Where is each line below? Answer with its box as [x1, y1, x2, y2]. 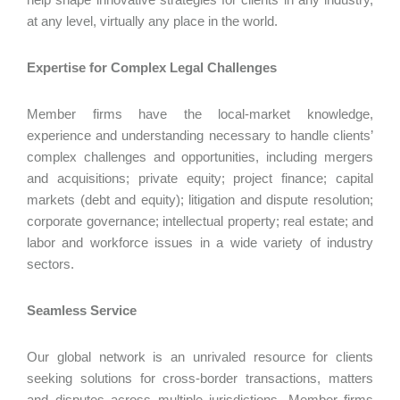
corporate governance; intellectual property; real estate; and [27, 213, 373, 229]
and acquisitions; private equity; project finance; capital [27, 171, 373, 186]
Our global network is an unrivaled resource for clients [27, 349, 373, 364]
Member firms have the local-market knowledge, [27, 106, 373, 121]
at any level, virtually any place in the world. [27, 13, 281, 29]
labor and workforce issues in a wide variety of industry [27, 235, 373, 250]
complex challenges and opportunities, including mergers [27, 149, 373, 164]
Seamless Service [27, 303, 140, 318]
